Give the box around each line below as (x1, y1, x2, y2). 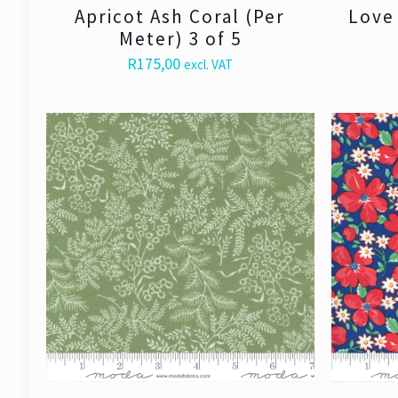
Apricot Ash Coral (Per (75, 4, 286, 29)
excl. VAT (184, 56, 234, 74)
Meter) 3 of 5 (118, 27, 242, 52)
